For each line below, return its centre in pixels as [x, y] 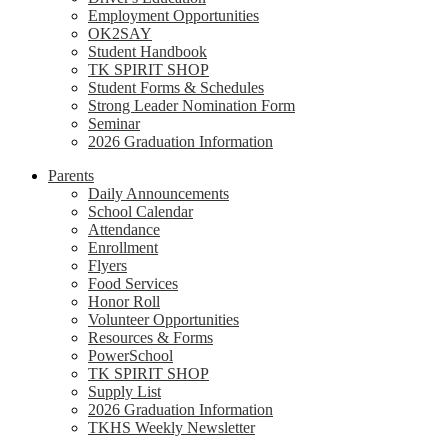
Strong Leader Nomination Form [191, 105]
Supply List [124, 391]
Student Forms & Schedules [176, 87]
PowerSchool [130, 355]
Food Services [133, 283]
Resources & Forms [150, 337]
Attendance [124, 229]
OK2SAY [120, 33]
